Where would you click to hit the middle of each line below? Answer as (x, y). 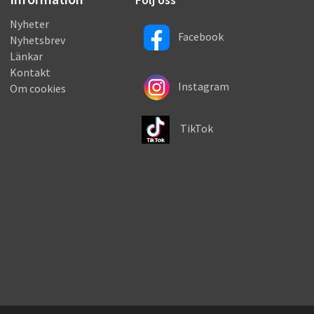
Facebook (200, 36)
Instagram (203, 86)
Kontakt (30, 73)
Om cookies (38, 89)
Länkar (26, 56)
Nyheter (29, 24)
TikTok (191, 129)
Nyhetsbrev (37, 40)
